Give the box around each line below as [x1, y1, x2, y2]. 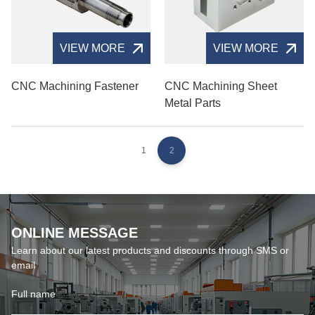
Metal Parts [165, 97, 221, 110]
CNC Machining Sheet [165, 80, 277, 93]
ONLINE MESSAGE [11, 225, 138, 241]
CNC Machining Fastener [11, 80, 139, 93]
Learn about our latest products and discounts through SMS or [11, 245, 289, 257]
